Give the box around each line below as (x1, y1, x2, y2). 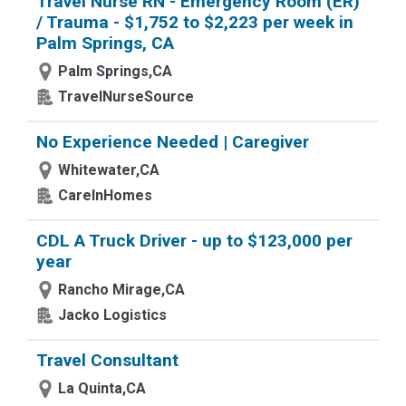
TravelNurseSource (58, 88, 194, 105)
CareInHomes (58, 187, 152, 204)
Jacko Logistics (58, 306, 167, 324)
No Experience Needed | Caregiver (36, 131, 309, 152)
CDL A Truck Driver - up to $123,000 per (36, 230, 353, 251)
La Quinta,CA (58, 380, 146, 397)
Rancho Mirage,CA (58, 281, 185, 298)
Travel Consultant (36, 350, 179, 371)
